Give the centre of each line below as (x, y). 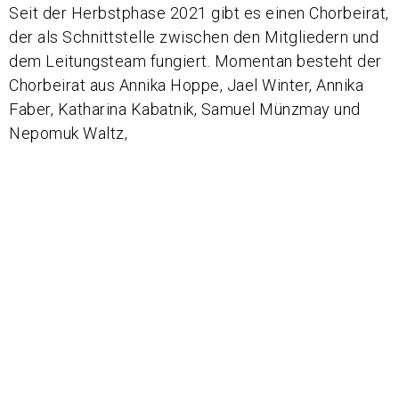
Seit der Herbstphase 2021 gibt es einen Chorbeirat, (199, 13)
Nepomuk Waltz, (68, 134)
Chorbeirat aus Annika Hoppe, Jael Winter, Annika (186, 85)
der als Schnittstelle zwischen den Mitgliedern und (194, 37)
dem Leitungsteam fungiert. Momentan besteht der (195, 61)
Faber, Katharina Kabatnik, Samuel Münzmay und (185, 110)
